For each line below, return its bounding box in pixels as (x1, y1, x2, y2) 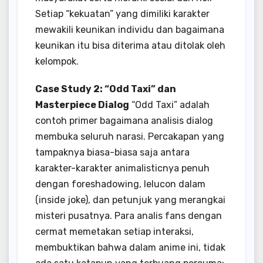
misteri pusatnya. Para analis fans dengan (35, 210, 222, 221)
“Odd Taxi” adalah (129, 99, 210, 110)
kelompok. (35, 55, 79, 67)
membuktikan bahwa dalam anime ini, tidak (35, 241, 225, 253)
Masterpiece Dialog (35, 99, 129, 110)
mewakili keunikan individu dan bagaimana (35, 23, 224, 35)
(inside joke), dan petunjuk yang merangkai (35, 194, 225, 205)
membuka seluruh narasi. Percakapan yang (35, 130, 224, 142)
